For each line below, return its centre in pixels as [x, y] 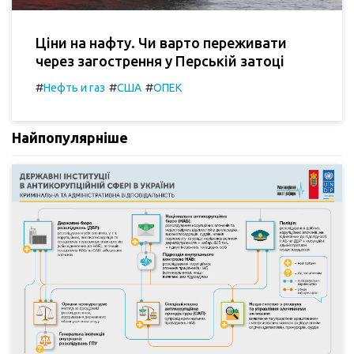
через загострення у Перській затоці [160, 61]
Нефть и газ [74, 88]
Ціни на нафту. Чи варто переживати [161, 43]
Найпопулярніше [70, 138]
